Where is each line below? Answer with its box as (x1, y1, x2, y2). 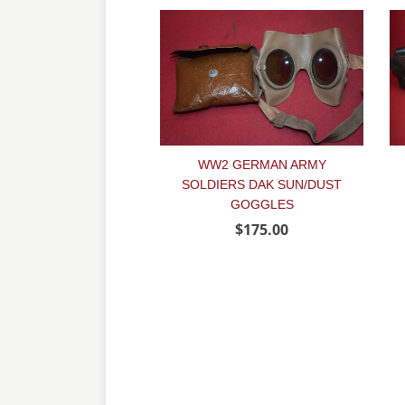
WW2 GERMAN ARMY (197, 157, 326, 173)
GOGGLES (230, 197, 294, 212)
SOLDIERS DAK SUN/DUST (182, 177, 342, 193)
